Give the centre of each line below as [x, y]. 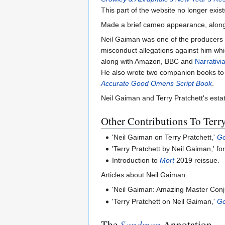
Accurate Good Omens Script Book [156, 84]
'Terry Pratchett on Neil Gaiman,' [165, 201]
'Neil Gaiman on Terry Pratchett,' [165, 137]
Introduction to [136, 160]
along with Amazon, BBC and [148, 62]
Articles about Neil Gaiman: [144, 175]
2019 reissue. [197, 160]
